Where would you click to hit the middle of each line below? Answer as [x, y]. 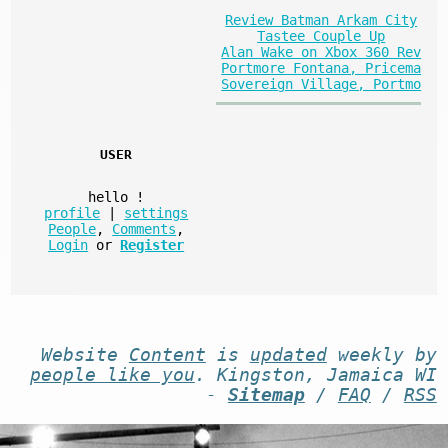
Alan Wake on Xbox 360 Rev [321, 52]
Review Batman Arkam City [321, 20]
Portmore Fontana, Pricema [321, 68]
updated [288, 355]
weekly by [381, 355]
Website [84, 355]
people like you [112, 375]
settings [156, 213]
